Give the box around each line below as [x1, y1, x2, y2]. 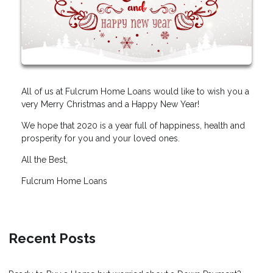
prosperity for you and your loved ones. [21, 133, 180, 143]
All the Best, [21, 154, 68, 165]
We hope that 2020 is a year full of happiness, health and [21, 120, 245, 130]
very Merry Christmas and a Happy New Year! [21, 99, 199, 109]
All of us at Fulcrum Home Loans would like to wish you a [21, 86, 249, 96]
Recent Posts [9, 230, 96, 246]
